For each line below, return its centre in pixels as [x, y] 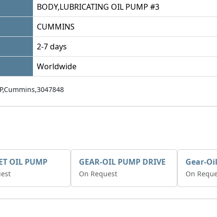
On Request [98, 174]
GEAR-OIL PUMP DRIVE [122, 162]
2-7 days [52, 46]
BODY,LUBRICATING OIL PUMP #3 [98, 7]
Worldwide [57, 66]
